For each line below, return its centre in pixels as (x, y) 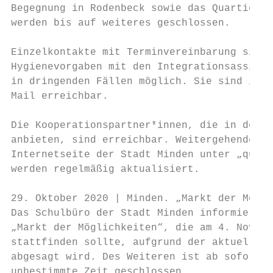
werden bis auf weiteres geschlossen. (121, 23)
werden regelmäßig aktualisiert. (105, 169)
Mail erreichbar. (60, 96)
